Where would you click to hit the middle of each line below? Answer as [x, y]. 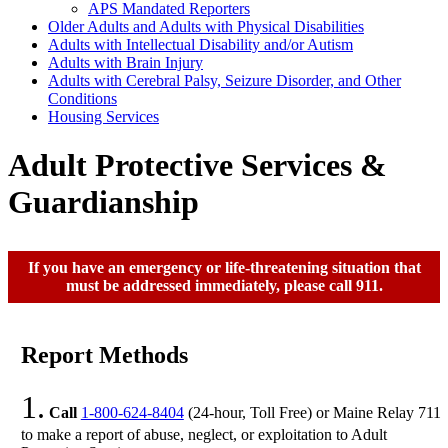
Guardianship [103, 202]
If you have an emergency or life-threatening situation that [224, 268]
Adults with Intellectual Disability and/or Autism [200, 44]
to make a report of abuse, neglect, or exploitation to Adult [203, 434]
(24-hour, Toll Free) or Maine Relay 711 [312, 412]
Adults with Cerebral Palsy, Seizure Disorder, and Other [224, 80]
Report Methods [104, 355]
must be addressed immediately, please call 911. [224, 286]
